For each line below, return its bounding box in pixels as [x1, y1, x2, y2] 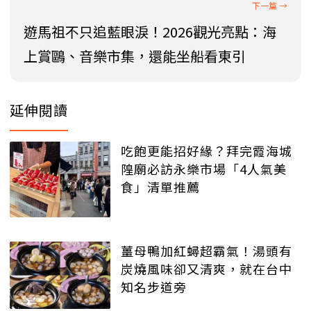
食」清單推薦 [121, 178, 200, 196]
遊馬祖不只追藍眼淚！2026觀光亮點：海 [24, 22, 276, 42]
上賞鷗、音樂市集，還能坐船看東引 [24, 46, 246, 67]
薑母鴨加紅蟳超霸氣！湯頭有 [121, 242, 292, 260]
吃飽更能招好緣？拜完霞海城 [121, 142, 292, 160]
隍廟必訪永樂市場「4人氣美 [121, 160, 287, 178]
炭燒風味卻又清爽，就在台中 [121, 260, 292, 278]
